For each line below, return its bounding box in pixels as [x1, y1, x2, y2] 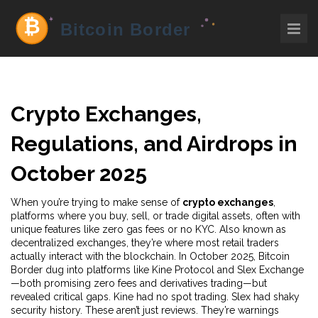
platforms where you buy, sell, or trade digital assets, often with [11, 210, 300, 221]
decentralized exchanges [11, 237, 126, 248]
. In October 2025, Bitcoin [174, 251, 290, 262]
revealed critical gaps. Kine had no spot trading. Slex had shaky [11, 291, 300, 302]
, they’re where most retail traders [126, 237, 279, 248]
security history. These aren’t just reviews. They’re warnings [11, 305, 279, 316]
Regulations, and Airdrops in [11, 131, 297, 156]
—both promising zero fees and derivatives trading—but [11, 278, 267, 289]
